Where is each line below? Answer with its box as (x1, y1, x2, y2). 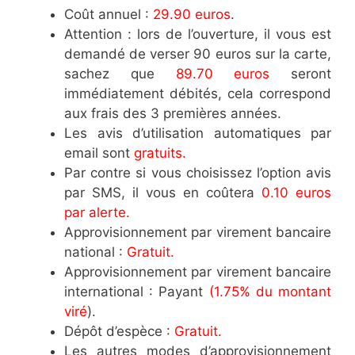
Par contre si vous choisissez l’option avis (64, 165, 331, 181)
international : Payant (64, 284, 209, 300)
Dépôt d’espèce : (64, 323, 174, 340)
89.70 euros (154, 66, 270, 82)
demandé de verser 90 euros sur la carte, (64, 46, 331, 63)
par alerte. (64, 204, 130, 221)
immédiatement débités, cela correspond (64, 86, 331, 102)
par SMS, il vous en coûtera (64, 185, 254, 201)
